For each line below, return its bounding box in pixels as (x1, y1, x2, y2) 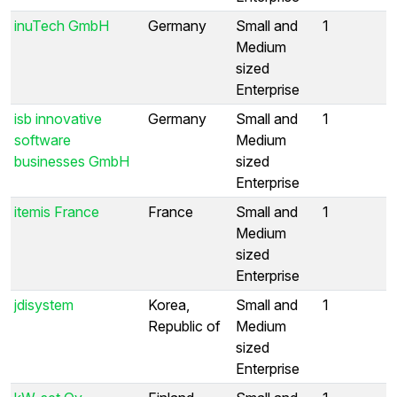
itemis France (14, 202, 99, 221)
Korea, (148, 295, 190, 314)
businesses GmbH (14, 152, 129, 170)
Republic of (148, 316, 221, 335)
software (14, 130, 71, 149)
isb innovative (14, 109, 102, 128)
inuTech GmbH (14, 16, 109, 35)
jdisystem (14, 295, 74, 314)
